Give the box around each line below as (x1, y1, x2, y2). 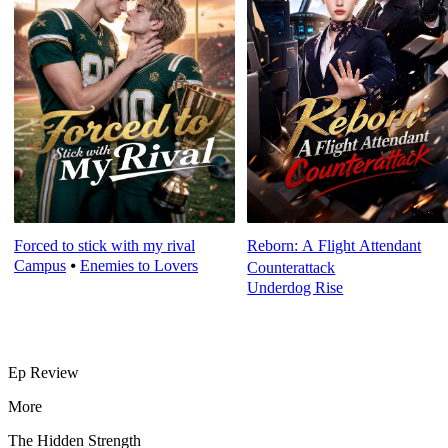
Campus (14, 257, 66, 275)
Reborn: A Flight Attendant (247, 237, 422, 255)
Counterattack (247, 259, 336, 277)
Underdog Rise (247, 279, 344, 297)
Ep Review (8, 363, 79, 381)
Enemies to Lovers (80, 257, 198, 275)
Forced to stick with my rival (14, 237, 195, 255)
